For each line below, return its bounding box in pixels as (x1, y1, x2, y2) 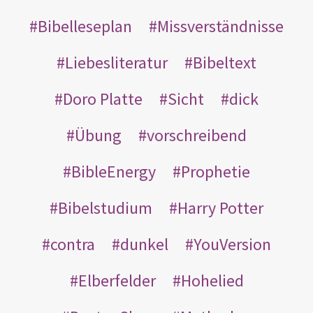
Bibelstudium (58, 196, 152, 219)
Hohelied (180, 269, 244, 291)
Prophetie (181, 160, 250, 182)
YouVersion (194, 233, 271, 255)
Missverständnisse (157, 15, 284, 37)
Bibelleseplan (38, 15, 132, 37)
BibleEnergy (71, 160, 156, 182)
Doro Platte (63, 87, 143, 110)
